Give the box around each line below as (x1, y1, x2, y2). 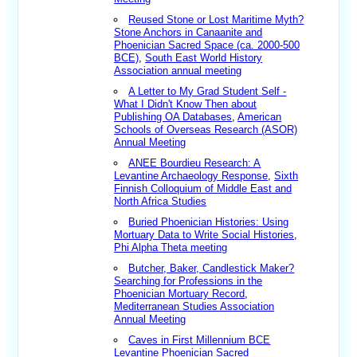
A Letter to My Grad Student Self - (128, 85, 287, 98)
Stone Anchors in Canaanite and (114, 26, 263, 39)
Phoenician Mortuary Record (114, 288, 245, 300)
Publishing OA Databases (114, 111, 233, 124)
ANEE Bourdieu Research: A (128, 157, 261, 170)
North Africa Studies (114, 195, 207, 208)
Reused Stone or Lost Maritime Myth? (128, 14, 304, 26)
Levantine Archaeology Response (114, 170, 269, 182)
